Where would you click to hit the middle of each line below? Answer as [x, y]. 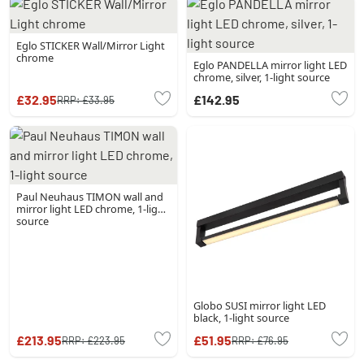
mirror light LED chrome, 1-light [92, 209]
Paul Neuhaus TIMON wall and [90, 197]
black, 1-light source [241, 318]
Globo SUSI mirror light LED [260, 306]
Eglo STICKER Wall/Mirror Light [91, 46]
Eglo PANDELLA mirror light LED [270, 65]
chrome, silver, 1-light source [262, 78]
